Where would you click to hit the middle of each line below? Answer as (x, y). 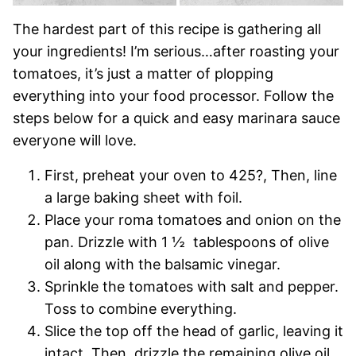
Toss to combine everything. (143, 309)
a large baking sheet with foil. (145, 198)
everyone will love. (77, 141)
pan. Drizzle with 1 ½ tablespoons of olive (187, 242)
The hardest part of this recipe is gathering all (167, 29)
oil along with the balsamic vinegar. (164, 265)
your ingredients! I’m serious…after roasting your (176, 52)
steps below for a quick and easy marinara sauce (176, 118)
